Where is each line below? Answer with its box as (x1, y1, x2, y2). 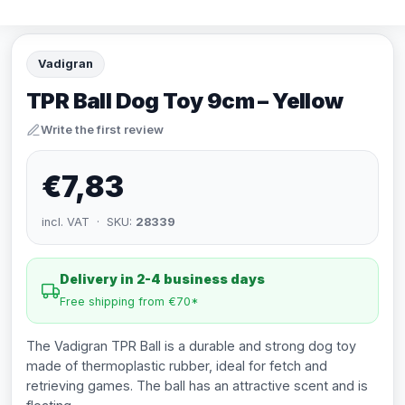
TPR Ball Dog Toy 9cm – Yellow (26, 88, 344, 114)
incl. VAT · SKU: (42, 215, 136, 229)
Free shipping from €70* (60, 295, 199, 308)
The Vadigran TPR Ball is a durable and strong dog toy (26, 338, 356, 353)
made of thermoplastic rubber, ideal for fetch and (26, 358, 327, 373)
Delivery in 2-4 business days (60, 271, 265, 287)
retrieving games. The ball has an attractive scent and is (26, 378, 368, 393)
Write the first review (41, 122, 164, 137)
